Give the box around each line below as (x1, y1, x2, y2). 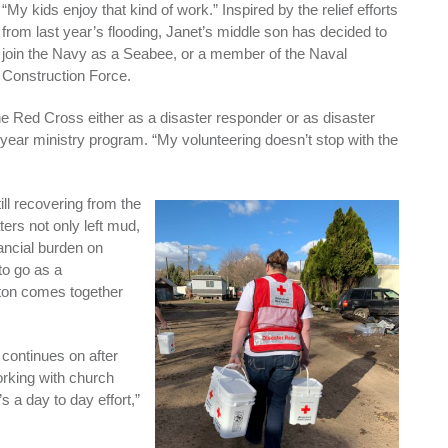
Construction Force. (2, 66, 135, 84)
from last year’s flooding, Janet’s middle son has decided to (2, 22, 387, 40)
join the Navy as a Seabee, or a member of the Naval (2, 44, 347, 62)
